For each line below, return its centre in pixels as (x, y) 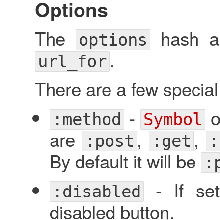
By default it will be (125, 160)
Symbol (173, 119)
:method (87, 119)
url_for (72, 61)
